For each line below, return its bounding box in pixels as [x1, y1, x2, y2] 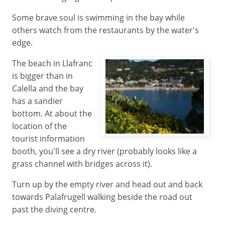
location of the [12, 121, 67, 132]
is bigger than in [12, 70, 73, 82]
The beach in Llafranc [12, 58, 92, 69]
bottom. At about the [12, 108, 92, 120]
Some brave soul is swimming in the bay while [12, 12, 185, 24]
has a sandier [12, 95, 63, 107]
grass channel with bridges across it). [12, 158, 152, 170]
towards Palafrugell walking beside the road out [12, 191, 192, 203]
